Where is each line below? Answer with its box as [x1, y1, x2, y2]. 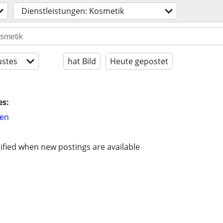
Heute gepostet [110, 56, 168, 67]
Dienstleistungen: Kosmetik [21, 5, 124, 16]
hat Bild [68, 56, 96, 67]
